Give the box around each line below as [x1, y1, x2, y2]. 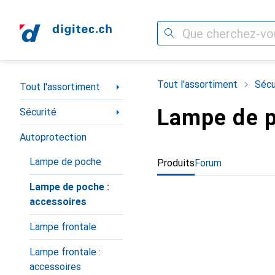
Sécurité [20, 106, 56, 118]
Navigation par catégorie [20, 76, 126, 88]
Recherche [157, 27, 203, 39]
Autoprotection [20, 131, 87, 143]
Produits [157, 157, 195, 169]
